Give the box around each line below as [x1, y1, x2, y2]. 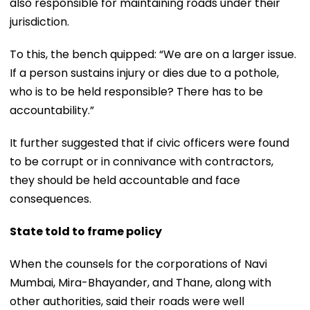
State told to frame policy [10, 223, 162, 239]
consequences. [10, 190, 91, 207]
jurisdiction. [10, 13, 69, 30]
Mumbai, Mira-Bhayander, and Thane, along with [10, 274, 271, 291]
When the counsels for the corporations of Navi [10, 255, 267, 272]
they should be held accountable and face [10, 172, 240, 188]
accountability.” [10, 102, 94, 118]
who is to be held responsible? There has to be [10, 83, 263, 100]
